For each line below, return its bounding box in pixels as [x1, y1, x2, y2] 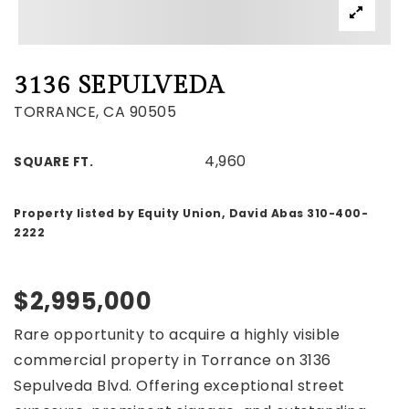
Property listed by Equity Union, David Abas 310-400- [14, 205, 368, 221]
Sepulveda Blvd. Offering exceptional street [14, 375, 345, 396]
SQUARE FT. [14, 153, 93, 171]
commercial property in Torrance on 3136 [14, 350, 331, 371]
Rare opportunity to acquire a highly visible [14, 324, 340, 345]
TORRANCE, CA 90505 [14, 101, 176, 122]
